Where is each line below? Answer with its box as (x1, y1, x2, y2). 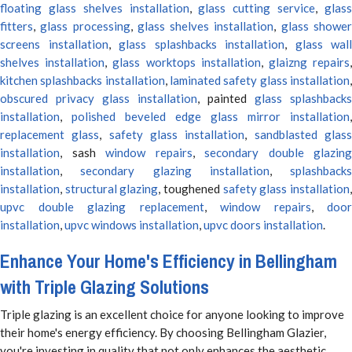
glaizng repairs (268, 55, 350, 70)
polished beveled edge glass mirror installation (71, 109, 350, 124)
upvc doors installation (203, 218, 323, 233)
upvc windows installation (64, 218, 199, 233)
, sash (60, 145, 105, 160)
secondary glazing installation (80, 163, 269, 178)
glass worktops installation (112, 55, 261, 70)
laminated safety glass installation (170, 73, 350, 88)
